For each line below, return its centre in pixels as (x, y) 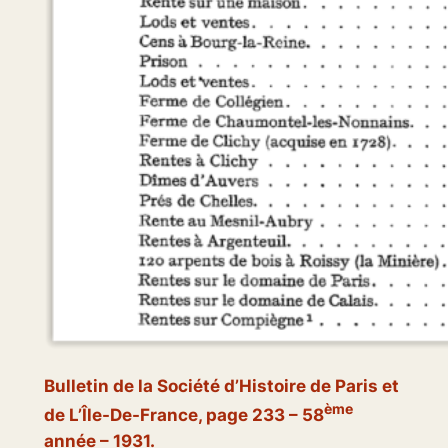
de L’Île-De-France (120, 415)
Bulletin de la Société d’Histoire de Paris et (221, 385)
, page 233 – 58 (260, 415)
